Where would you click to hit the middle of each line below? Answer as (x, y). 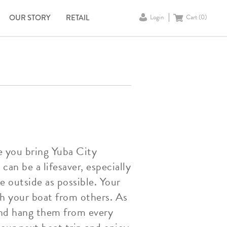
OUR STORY (30, 18)
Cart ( (193, 17)
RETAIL (78, 18)
